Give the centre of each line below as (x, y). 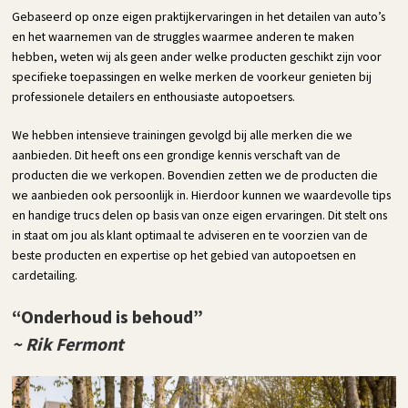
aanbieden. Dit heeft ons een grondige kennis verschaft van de (177, 155)
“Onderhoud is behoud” (108, 317)
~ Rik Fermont (68, 344)
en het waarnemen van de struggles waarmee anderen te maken (184, 37)
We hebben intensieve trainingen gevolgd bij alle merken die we (183, 135)
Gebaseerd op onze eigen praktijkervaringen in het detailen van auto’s (199, 17)
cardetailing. (45, 275)
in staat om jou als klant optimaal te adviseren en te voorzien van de (190, 235)
